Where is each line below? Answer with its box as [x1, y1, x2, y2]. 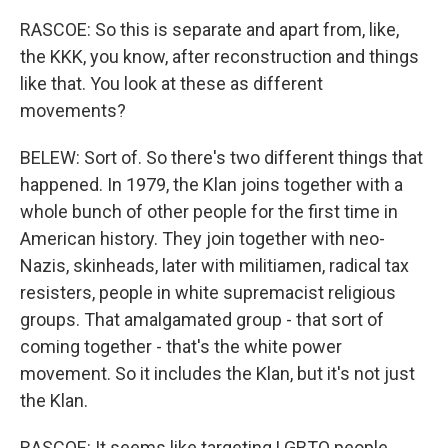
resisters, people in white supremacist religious [20, 282, 396, 303]
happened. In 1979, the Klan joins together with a [20, 174, 403, 195]
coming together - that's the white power [20, 336, 342, 357]
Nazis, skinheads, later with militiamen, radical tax [20, 255, 409, 276]
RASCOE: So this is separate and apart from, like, [20, 19, 399, 40]
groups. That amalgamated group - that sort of [20, 309, 384, 330]
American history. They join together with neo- [20, 228, 385, 249]
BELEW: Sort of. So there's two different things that [20, 147, 423, 168]
